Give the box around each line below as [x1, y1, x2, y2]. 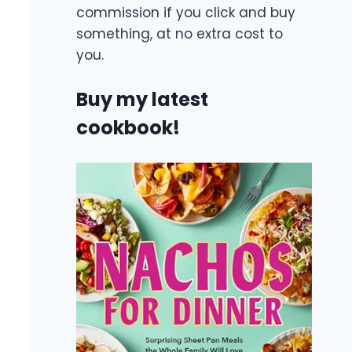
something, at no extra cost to [76, 24, 283, 43]
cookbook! [76, 115, 180, 141]
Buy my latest [76, 86, 208, 113]
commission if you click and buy [76, 2, 295, 22]
